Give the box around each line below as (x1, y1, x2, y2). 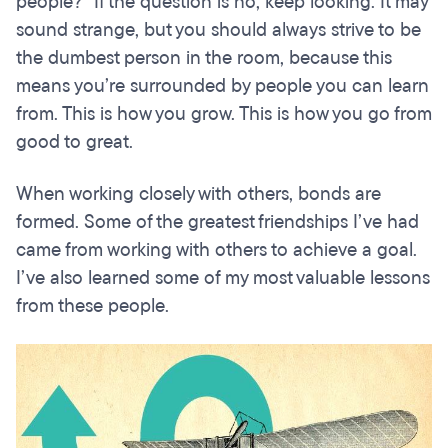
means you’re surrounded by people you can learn (16, 73, 429, 100)
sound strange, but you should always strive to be (16, 17, 421, 44)
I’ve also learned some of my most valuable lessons (16, 265, 430, 292)
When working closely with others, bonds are (16, 181, 381, 208)
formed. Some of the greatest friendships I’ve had (16, 209, 419, 236)
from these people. (16, 293, 169, 320)
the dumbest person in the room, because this (16, 45, 392, 72)
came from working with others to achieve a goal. (16, 237, 417, 264)
